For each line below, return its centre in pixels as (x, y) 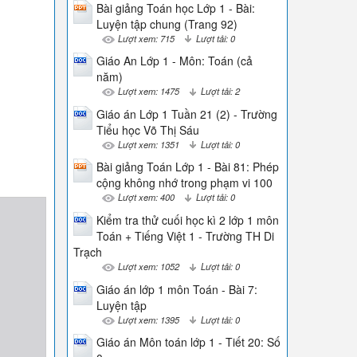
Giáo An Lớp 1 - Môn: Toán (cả (174, 61)
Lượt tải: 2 (220, 91)
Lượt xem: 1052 (148, 266)
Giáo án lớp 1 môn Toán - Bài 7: (177, 289)
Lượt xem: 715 (146, 38)
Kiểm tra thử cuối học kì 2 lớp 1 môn (187, 220)
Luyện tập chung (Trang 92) (167, 24)
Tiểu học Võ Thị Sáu (147, 129)
